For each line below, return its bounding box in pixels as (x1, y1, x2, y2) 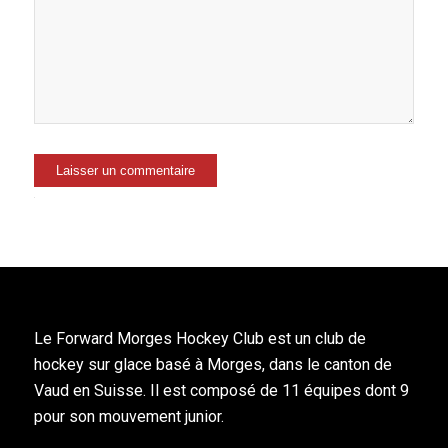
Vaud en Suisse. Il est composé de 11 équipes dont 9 (33, 381, 409, 401)
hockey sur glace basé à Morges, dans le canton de (33, 355, 392, 375)
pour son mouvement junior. (33, 407, 224, 427)
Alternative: (278, 205, 340, 219)
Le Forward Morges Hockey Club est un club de (33, 329, 366, 349)
